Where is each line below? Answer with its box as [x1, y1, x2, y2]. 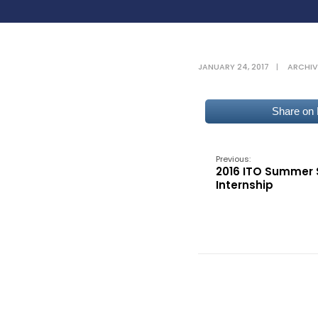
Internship [216, 177, 273, 192]
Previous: [216, 153, 251, 165]
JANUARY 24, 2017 [198, 61, 269, 72]
